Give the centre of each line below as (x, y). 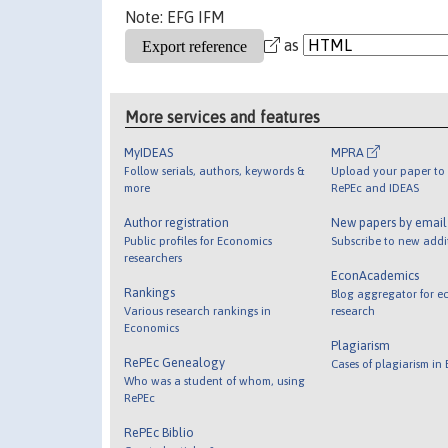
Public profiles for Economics (198, 240)
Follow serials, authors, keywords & (214, 170)
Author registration (177, 222)
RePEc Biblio (159, 432)
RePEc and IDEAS (374, 187)
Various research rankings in (198, 310)
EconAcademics (374, 275)
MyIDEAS (149, 152)
